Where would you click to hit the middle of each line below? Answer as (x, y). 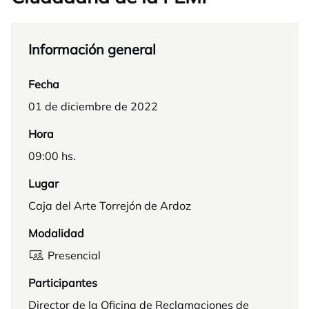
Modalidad (56, 233)
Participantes (63, 283)
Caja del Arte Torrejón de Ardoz (110, 206)
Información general (92, 49)
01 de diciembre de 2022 (93, 106)
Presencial (74, 255)
